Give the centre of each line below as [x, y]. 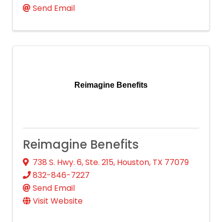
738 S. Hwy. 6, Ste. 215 [73, 162]
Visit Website [58, 201]
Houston [133, 162]
